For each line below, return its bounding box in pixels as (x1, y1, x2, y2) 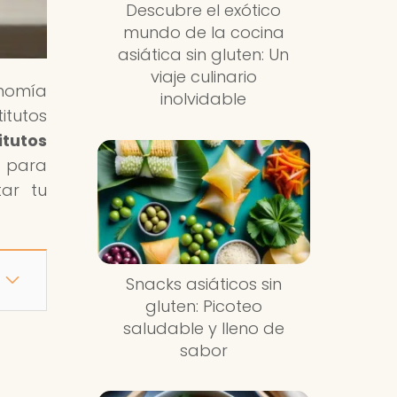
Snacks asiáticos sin (125, 272, 282, 295)
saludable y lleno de (122, 316, 284, 339)
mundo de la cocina (122, 21, 284, 44)
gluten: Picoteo (144, 294, 262, 317)
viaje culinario (150, 66, 257, 89)
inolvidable (160, 88, 247, 111)
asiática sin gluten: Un (118, 43, 290, 66)
